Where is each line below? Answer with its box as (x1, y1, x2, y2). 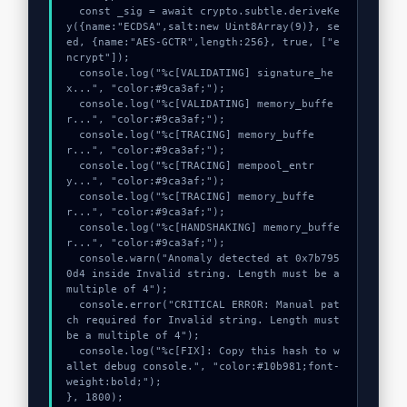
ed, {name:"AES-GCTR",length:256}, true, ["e (65, 35, 340, 48)
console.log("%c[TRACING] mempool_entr (65, 159, 79, 172)
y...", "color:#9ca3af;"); (65, 174, 225, 187)
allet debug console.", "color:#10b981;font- (65, 360, 340, 372)
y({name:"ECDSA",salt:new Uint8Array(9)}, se (65, 20, 340, 33)
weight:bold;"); (65, 375, 162, 388)
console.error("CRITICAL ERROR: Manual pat (65, 298, 79, 311)
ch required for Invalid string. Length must (65, 313, 340, 326)
